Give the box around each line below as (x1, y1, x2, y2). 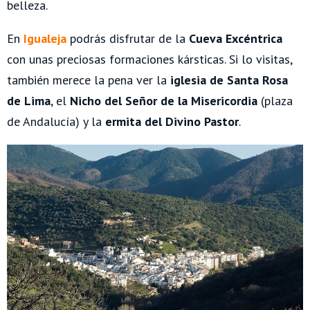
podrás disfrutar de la (70, 30, 189, 46)
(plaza (257, 92, 293, 109)
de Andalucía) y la (7, 113, 105, 129)
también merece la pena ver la (7, 71, 170, 88)
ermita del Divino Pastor (105, 113, 239, 129)
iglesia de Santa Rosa (170, 71, 288, 88)
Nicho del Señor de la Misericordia (70, 92, 257, 109)
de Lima (7, 92, 51, 109)
